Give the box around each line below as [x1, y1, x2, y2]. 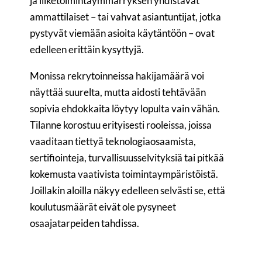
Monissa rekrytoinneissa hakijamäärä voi [30, 70, 205, 82]
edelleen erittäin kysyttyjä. [30, 43, 144, 56]
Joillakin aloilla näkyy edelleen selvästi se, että [30, 184, 226, 197]
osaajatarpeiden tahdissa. [30, 217, 140, 230]
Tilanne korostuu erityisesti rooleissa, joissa [30, 119, 212, 132]
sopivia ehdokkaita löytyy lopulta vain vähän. [30, 102, 220, 115]
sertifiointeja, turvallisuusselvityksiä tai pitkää [30, 151, 225, 164]
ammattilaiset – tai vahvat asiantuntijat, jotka [30, 11, 222, 23]
